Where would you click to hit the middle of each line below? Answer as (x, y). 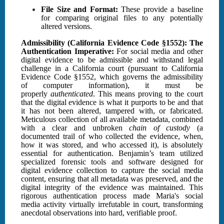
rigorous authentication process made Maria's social (112, 196)
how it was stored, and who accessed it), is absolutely (112, 145)
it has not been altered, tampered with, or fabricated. (112, 111)
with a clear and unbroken (75, 128)
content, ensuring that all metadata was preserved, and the (112, 179)
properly (36, 94)
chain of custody (160, 128)
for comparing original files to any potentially (122, 18)
